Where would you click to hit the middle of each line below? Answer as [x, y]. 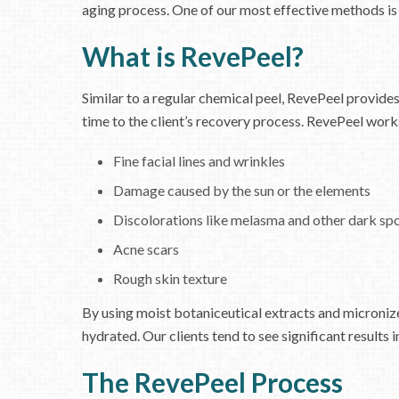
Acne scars [146, 249]
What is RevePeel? [193, 56]
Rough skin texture [170, 278]
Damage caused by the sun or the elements [241, 190]
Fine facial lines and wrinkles [199, 161]
